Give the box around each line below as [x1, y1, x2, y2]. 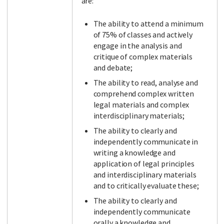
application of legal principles [93, 158, 194, 169]
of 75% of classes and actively [93, 29, 192, 40]
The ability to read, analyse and [93, 77, 198, 88]
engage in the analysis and [93, 40, 182, 51]
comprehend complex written [93, 88, 194, 99]
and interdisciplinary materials [93, 169, 196, 180]
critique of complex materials [93, 51, 193, 62]
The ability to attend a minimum [93, 18, 203, 29]
